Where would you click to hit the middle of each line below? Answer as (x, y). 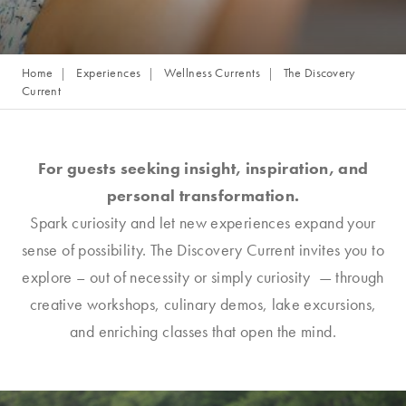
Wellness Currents (213, 72)
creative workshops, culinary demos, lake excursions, (203, 304)
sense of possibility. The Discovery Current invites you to (203, 250)
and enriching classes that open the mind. (203, 331)
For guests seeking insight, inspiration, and (203, 168)
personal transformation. (203, 195)
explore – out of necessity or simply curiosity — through (203, 277)
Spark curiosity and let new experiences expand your (203, 222)
